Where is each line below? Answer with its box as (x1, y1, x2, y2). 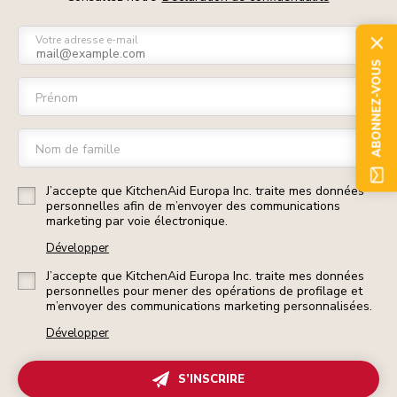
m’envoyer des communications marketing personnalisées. (46, 298, 372, 315)
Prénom (35, 90, 78, 106)
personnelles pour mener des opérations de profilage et (46, 283, 362, 300)
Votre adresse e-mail (35, 33, 138, 47)
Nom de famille (35, 141, 121, 158)
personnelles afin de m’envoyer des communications (46, 198, 340, 214)
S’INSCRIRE (178, 371, 245, 387)
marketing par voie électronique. (46, 213, 228, 230)
